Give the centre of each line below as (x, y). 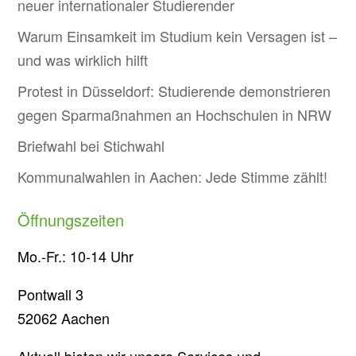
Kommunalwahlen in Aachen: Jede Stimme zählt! (173, 176)
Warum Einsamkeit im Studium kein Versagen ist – (178, 36)
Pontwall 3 (51, 294)
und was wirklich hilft (83, 60)
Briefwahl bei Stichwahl (91, 145)
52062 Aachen (64, 318)
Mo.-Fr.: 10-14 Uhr (76, 256)
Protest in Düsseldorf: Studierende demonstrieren (174, 91)
